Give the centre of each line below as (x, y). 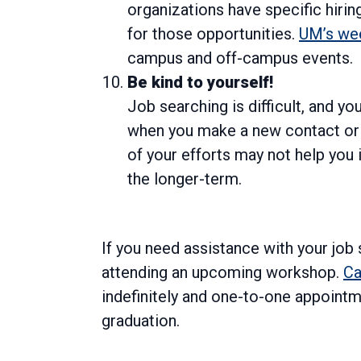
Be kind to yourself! (200, 83)
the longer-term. (185, 179)
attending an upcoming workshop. (222, 273)
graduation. (141, 321)
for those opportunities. (213, 34)
